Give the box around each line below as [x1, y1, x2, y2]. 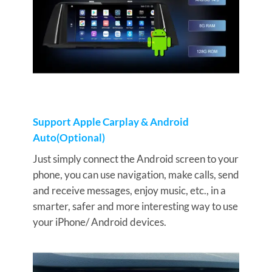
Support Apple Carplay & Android [32, 115, 189, 129]
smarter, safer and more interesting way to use [32, 199, 238, 212]
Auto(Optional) [32, 131, 105, 144]
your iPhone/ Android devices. [32, 215, 166, 228]
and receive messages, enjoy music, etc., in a [32, 183, 226, 197]
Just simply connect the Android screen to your [32, 152, 239, 165]
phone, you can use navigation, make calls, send [32, 168, 239, 181]
